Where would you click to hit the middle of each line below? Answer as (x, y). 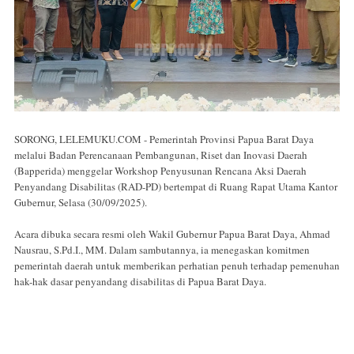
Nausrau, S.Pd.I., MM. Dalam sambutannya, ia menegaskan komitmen (162, 249)
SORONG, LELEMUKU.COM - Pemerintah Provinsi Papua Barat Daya (164, 139)
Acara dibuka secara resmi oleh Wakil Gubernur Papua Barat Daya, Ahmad (172, 233)
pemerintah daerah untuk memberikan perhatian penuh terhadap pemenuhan (177, 265)
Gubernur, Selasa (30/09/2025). (81, 202)
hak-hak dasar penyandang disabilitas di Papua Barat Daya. (140, 281)
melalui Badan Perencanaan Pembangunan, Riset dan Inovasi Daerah (161, 154)
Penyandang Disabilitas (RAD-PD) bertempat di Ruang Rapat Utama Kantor (176, 186)
